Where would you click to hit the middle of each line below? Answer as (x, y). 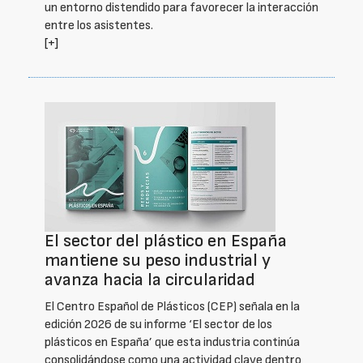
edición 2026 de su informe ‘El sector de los (158, 325)
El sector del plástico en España (166, 241)
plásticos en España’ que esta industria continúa (172, 342)
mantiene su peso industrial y (158, 261)
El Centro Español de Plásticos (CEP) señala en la (172, 307)
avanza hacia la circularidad (150, 280)
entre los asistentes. (99, 26)
